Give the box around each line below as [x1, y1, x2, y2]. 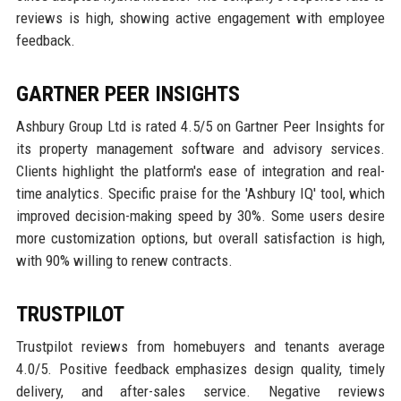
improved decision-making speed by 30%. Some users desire [15, 207, 386, 226]
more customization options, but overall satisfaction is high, [15, 229, 386, 248]
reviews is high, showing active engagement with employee [15, 9, 386, 28]
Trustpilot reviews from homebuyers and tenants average [15, 337, 386, 356]
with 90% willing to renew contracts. [15, 252, 233, 270]
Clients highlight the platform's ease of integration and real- [15, 162, 386, 181]
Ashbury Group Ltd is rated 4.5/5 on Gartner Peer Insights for [15, 117, 386, 136]
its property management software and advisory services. [15, 140, 386, 158]
